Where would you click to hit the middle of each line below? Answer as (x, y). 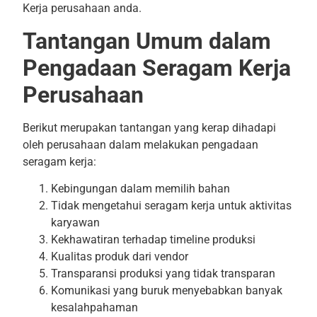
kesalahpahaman (94, 308)
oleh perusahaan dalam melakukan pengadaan (140, 144)
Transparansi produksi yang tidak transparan (163, 274)
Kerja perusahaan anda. (82, 8)
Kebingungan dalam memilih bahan (140, 189)
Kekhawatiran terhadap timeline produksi (153, 240)
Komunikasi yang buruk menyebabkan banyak (166, 291)
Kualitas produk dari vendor (119, 257)
